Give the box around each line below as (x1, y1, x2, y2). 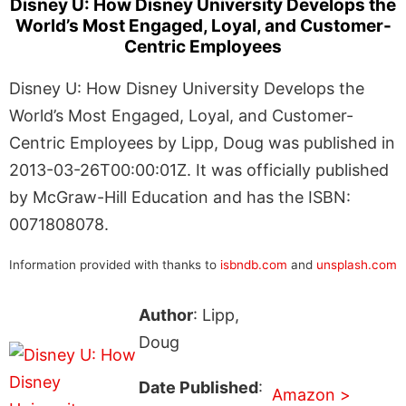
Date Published (138, 377, 258, 397)
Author (138, 304, 193, 324)
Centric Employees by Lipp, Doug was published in (9, 132, 395, 152)
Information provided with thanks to (9, 256, 220, 272)
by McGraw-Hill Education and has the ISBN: (9, 187, 351, 207)
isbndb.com (220, 256, 287, 272)
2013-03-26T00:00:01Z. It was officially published (9, 159, 389, 179)
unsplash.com (316, 256, 397, 272)
